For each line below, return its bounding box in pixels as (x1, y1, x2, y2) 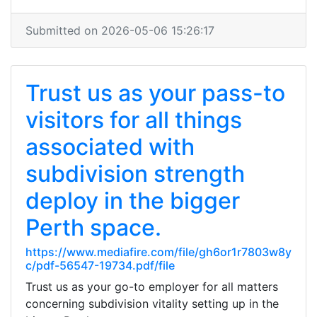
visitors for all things (25, 106, 242, 134)
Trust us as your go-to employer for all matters (25, 279, 278, 294)
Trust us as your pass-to (25, 79, 285, 107)
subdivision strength (25, 160, 245, 188)
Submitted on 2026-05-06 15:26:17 (25, 23, 214, 38)
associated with (25, 133, 195, 161)
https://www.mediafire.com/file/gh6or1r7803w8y (25, 245, 292, 259)
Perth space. (25, 214, 161, 241)
